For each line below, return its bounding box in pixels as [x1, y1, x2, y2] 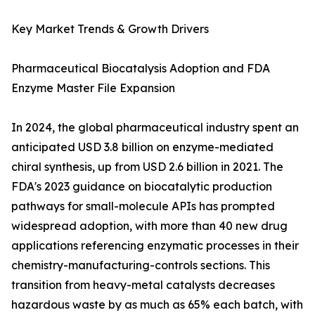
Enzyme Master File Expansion [11, 81, 175, 96]
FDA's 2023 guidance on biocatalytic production [11, 179, 272, 194]
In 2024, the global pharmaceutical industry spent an [11, 120, 299, 135]
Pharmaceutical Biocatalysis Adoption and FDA [11, 61, 270, 76]
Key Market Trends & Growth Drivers [11, 22, 209, 37]
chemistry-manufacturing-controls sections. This [11, 258, 270, 273]
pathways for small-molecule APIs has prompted [11, 199, 275, 214]
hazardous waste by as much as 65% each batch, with [11, 297, 303, 312]
